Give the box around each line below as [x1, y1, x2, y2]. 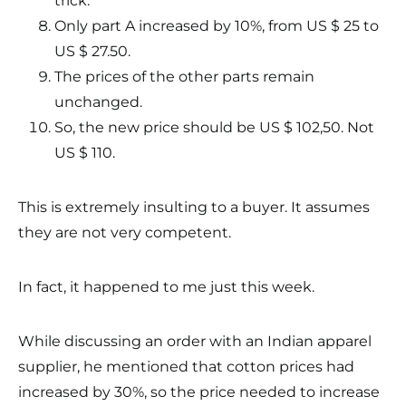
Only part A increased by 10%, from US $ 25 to [54, 17, 379, 34]
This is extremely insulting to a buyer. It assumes [18, 198, 370, 216]
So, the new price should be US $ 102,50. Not [54, 119, 374, 136]
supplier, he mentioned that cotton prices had [18, 358, 354, 375]
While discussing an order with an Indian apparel [18, 333, 372, 350]
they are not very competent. [18, 224, 231, 241]
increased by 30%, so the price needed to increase [18, 383, 380, 401]
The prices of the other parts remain [54, 68, 314, 85]
